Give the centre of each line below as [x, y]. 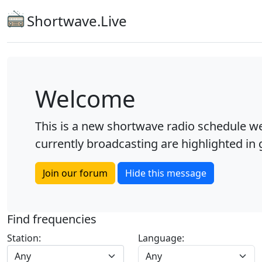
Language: [161, 238]
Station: [24, 238]
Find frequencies [52, 219]
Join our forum [75, 173]
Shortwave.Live [77, 21]
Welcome [85, 99]
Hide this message [166, 173]
